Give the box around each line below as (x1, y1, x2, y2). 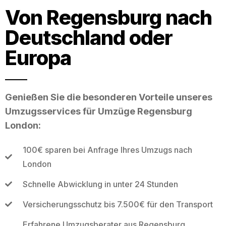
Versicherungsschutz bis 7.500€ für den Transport (22, 199, 213, 209)
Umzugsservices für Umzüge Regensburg (5, 105, 192, 117)
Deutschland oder (5, 25, 173, 50)
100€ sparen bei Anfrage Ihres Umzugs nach (22, 144, 192, 155)
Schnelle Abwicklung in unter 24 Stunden (22, 179, 178, 189)
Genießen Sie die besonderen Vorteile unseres (5, 91, 212, 102)
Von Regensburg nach (5, 5, 212, 30)
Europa (5, 45, 71, 70)
